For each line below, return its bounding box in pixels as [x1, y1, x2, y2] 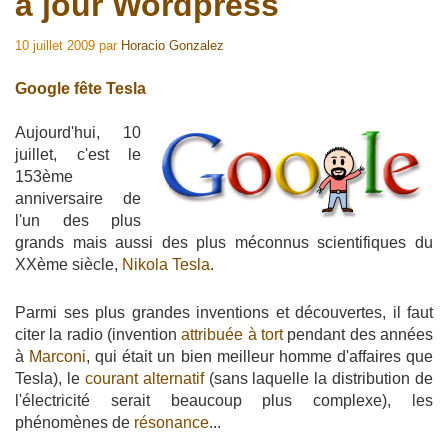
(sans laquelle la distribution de [203, 369, 433, 387]
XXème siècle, [15, 255, 122, 273]
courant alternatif [84, 369, 204, 387]
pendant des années [283, 325, 434, 343]
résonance [134, 413, 209, 431]
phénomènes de [15, 413, 134, 431]
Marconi [29, 347, 87, 365]
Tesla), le [15, 369, 85, 387]
